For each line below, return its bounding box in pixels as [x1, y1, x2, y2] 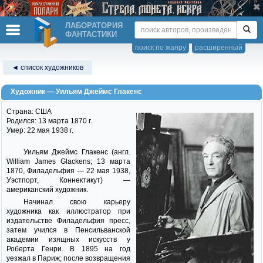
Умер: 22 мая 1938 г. [6, 126, 73, 134]
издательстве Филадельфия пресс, [6, 217, 130, 225]
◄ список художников [12, 63, 83, 72]
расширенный [195, 43, 242, 52]
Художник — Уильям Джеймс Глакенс [11, 87, 142, 96]
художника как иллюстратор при [6, 207, 130, 215]
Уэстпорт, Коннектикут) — [6, 176, 130, 184]
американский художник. [6, 186, 88, 194]
